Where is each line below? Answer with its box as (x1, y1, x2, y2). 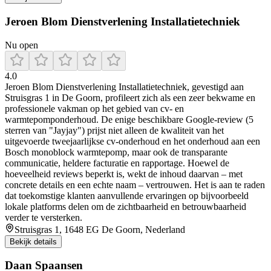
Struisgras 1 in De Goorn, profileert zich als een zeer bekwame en (5, 92, 255, 103)
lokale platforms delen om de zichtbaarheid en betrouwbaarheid (5, 201, 246, 212)
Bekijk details (10, 237, 57, 246)
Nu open (5, 39, 38, 50)
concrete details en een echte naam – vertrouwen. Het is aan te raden (5, 179, 265, 190)
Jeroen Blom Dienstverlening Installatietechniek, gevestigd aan (5, 81, 244, 92)
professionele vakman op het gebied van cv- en (5, 103, 184, 114)
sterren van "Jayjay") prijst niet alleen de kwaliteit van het (5, 125, 224, 135)
